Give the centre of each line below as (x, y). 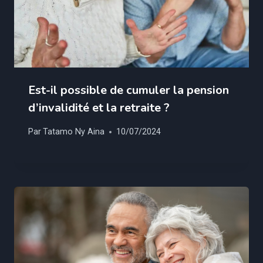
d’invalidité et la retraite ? (99, 107)
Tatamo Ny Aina (74, 132)
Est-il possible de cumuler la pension (129, 90)
